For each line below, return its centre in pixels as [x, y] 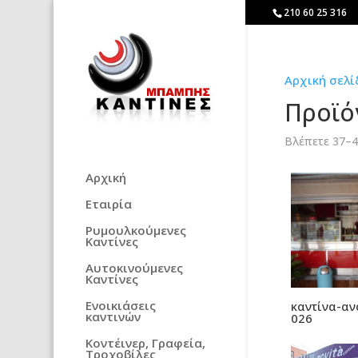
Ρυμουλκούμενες [136, 231]
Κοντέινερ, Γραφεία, [146, 343]
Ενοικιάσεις [121, 306]
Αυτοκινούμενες [135, 268]
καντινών [113, 317]
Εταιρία [109, 204]
